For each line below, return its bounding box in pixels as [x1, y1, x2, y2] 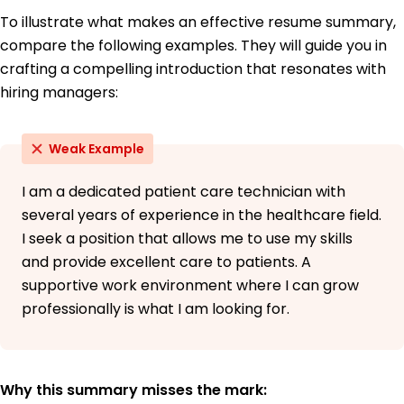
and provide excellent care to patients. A [22, 252, 311, 273]
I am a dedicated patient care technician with [22, 181, 345, 203]
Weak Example [49, 140, 144, 159]
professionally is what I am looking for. [22, 298, 289, 320]
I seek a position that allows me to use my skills [22, 228, 353, 250]
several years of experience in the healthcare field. [22, 205, 381, 226]
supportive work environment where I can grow [22, 275, 359, 297]
